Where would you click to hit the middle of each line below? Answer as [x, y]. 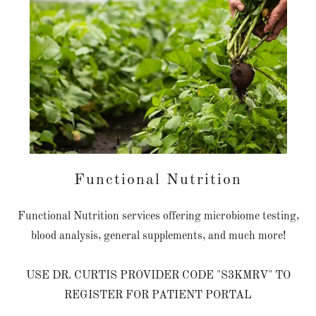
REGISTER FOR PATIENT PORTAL [158, 296]
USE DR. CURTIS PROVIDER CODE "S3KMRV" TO [158, 276]
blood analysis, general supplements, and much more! [158, 237]
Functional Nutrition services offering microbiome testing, [158, 217]
